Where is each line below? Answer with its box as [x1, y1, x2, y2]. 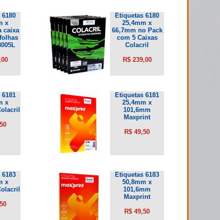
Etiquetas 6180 [115, 11, 159, 19]
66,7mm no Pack [111, 26, 163, 34]
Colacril [125, 41, 149, 49]
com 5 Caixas [116, 33, 158, 41]
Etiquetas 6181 [115, 91, 159, 99]
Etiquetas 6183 [115, 170, 159, 178]
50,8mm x [122, 178, 152, 186]
